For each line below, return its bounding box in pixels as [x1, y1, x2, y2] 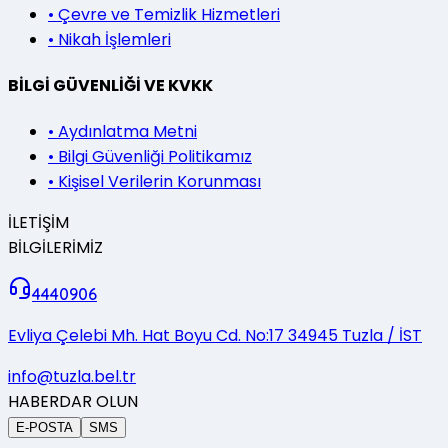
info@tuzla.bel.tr [8, 365, 136, 389]
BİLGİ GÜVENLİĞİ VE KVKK [8, 74, 213, 98]
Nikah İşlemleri [58, 27, 171, 51]
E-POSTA [16, 420, 73, 436]
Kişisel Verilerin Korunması [58, 170, 261, 194]
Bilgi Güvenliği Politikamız [58, 145, 252, 169]
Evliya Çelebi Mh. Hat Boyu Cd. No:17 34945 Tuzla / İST [8, 324, 422, 348]
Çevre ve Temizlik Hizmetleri [58, 2, 280, 26]
